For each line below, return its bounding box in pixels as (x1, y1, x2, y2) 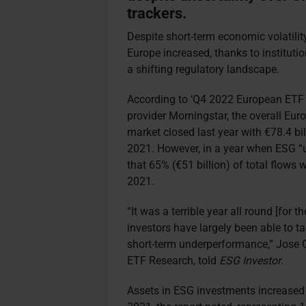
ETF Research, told (127, 254, 220, 267)
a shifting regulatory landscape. (127, 63, 283, 76)
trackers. (127, 4, 194, 22)
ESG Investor (219, 254, 281, 267)
